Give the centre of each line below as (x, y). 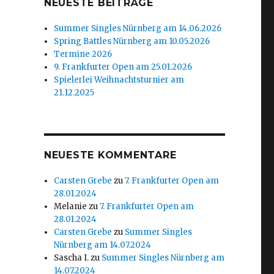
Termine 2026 (83, 54)
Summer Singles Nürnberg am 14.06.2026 (138, 28)
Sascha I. (72, 258)
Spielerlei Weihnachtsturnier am (119, 80)
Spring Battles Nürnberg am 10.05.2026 (132, 41)
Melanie (71, 206)
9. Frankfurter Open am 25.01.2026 (123, 67)
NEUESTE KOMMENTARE (110, 155)
